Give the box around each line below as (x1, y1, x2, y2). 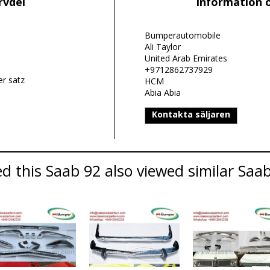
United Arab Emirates (144, 52, 227, 64)
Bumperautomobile (144, 30, 221, 41)
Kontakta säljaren (151, 108, 230, 120)
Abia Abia (144, 87, 181, 98)
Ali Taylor (144, 41, 181, 52)
